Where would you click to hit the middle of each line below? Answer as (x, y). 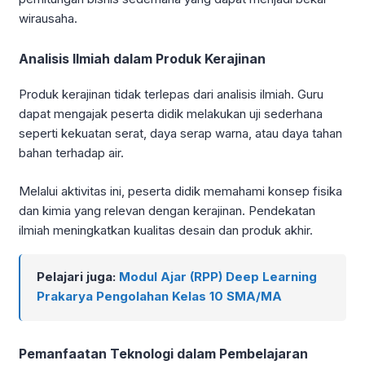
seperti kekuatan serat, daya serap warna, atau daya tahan (180, 134)
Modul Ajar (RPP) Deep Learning (218, 277)
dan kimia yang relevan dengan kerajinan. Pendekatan (167, 210)
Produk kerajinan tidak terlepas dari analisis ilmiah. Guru (171, 95)
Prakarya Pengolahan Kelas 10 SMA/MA (159, 297)
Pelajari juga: (78, 277)
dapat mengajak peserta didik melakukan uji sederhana (171, 114)
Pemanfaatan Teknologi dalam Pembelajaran (163, 354)
